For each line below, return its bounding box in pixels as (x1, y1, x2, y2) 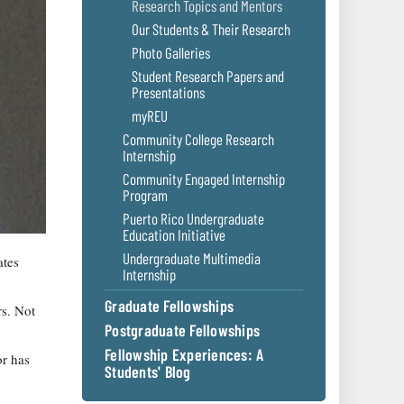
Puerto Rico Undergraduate (123, 209, 264, 227)
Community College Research (123, 130, 274, 148)
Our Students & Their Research (132, 20, 290, 38)
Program (123, 186, 168, 204)
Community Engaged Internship (123, 170, 285, 188)
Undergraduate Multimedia (123, 249, 261, 267)
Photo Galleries (132, 43, 210, 61)
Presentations (132, 83, 205, 101)
